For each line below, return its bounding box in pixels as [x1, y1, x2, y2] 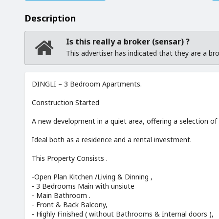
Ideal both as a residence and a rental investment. [32, 135, 192, 145]
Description [24, 12, 76, 24]
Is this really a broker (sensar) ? [66, 36, 190, 47]
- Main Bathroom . [32, 191, 90, 200]
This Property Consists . [32, 153, 108, 163]
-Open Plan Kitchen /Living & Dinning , [32, 172, 153, 182]
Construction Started [32, 98, 99, 108]
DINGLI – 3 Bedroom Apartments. [32, 79, 142, 89]
